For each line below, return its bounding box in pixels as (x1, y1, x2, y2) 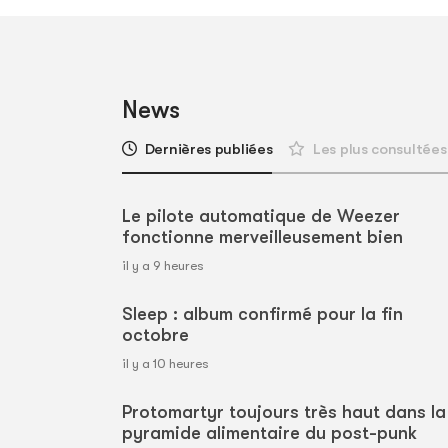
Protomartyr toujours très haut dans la (122, 401, 446, 422)
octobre (122, 324, 189, 345)
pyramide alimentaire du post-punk (122, 422, 417, 443)
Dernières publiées (144, 139, 273, 158)
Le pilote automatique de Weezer (122, 205, 400, 226)
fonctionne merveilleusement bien (122, 226, 403, 247)
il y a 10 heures (122, 355, 209, 371)
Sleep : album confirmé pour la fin (122, 303, 403, 324)
